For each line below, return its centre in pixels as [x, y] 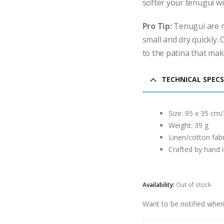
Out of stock [193, 184]
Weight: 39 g [188, 125]
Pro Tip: [158, 26]
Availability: [159, 184]
